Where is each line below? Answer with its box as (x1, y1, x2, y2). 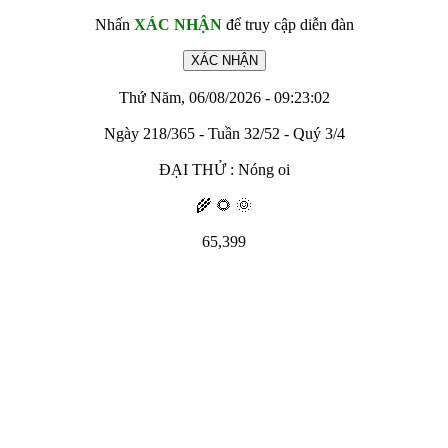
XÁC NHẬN (133, 16, 222, 33)
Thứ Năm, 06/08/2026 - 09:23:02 (118, 89, 330, 106)
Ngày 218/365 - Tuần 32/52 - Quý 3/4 (103, 125, 345, 142)
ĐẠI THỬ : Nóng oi (158, 161, 290, 178)
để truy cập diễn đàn (221, 16, 354, 33)
